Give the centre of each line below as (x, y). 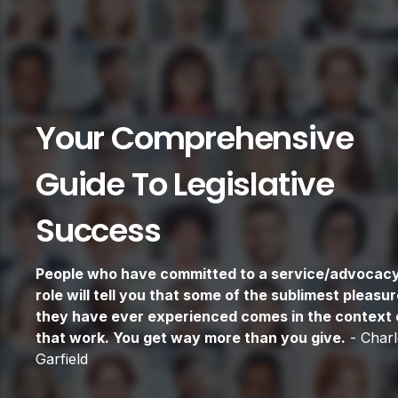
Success (98, 231)
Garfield (62, 359)
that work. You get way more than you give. (191, 338)
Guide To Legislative (185, 184)
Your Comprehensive (195, 138)
